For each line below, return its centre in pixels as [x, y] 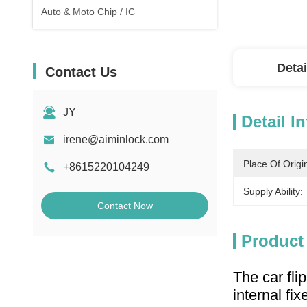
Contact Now [125, 206]
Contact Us [81, 72]
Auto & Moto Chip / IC [88, 12]
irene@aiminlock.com [116, 139]
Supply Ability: [273, 191]
